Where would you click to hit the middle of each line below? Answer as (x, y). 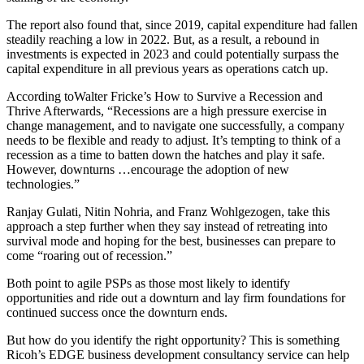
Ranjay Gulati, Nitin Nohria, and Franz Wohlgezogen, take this (168, 212)
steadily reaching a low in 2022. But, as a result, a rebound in (163, 40)
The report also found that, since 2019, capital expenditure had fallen (182, 25)
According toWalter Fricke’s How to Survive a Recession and (165, 97)
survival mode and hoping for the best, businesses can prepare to (171, 241)
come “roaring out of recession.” (89, 256)
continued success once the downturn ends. (117, 313)
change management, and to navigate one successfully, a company (175, 126)
